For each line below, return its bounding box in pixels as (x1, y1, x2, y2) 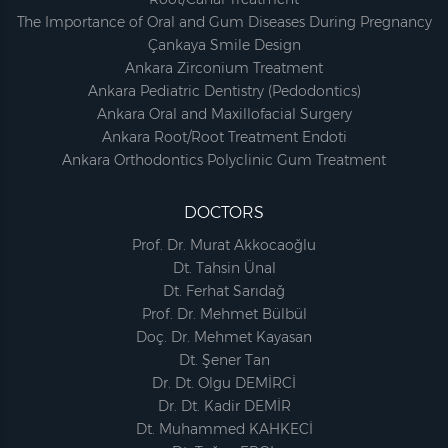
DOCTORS (184, 203, 264, 223)
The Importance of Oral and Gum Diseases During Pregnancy (16, 13, 432, 32)
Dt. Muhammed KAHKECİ (135, 420, 313, 439)
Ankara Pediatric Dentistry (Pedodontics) (87, 82, 361, 101)
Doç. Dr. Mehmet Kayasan (136, 328, 312, 347)
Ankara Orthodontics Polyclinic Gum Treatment (62, 151, 386, 170)
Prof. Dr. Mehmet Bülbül (141, 305, 307, 324)
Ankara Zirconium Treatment (125, 59, 323, 78)
